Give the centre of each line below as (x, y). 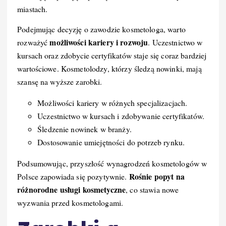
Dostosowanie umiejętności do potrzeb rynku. (111, 142)
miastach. (33, 9)
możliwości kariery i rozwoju (99, 42)
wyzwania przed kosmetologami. (70, 202)
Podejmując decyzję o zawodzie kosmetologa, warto (101, 29)
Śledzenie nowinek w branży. (84, 129)
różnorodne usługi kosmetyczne (72, 189)
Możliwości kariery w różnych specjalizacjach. (112, 102)
